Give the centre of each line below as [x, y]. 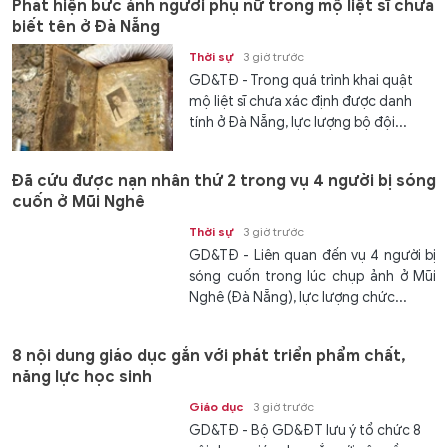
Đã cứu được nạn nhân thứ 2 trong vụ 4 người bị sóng [224, 180]
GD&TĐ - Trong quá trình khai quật [301, 80]
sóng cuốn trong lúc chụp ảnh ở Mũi [312, 276]
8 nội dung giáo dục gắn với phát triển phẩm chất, [209, 356]
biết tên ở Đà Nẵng [86, 26]
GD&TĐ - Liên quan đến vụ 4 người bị [312, 255]
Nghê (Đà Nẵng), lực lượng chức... [298, 297]
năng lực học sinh [82, 377]
